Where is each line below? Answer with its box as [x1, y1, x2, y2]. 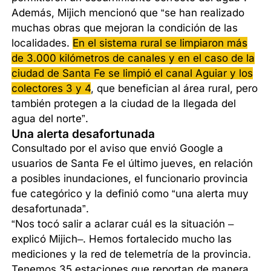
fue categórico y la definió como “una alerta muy [11, 187, 249, 200]
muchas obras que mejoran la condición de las [11, 21, 238, 34]
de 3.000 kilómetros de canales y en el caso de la [11, 51, 255, 64]
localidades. [11, 36, 73, 49]
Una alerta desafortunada [11, 126, 155, 141]
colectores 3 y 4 [11, 82, 91, 94]
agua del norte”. [11, 112, 89, 125]
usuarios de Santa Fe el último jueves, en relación [11, 157, 253, 169]
